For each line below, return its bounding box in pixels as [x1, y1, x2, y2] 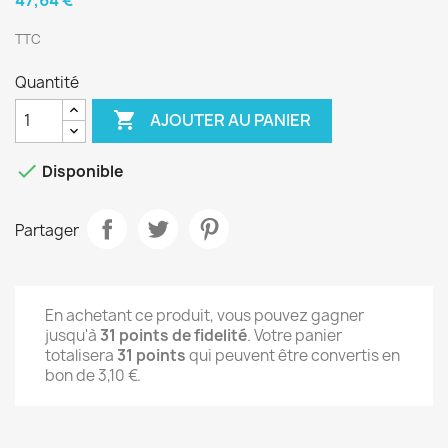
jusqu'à [45, 324, 100, 346]
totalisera [45, 344, 117, 366]
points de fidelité [116, 324, 247, 346]
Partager [15, 220, 79, 242]
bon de [45, 364, 98, 386]
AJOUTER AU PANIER [150, 109, 312, 132]
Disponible [39, 160, 123, 182]
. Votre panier [247, 324, 342, 346]
